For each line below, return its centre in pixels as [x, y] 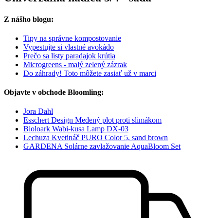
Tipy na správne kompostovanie [72, 38]
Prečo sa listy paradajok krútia [69, 55]
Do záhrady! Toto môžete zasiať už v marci [90, 73]
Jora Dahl [38, 111]
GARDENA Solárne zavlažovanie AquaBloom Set [102, 146]
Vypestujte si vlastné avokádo [69, 47]
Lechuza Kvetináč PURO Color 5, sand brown [96, 138]
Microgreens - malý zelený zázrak [75, 64]
